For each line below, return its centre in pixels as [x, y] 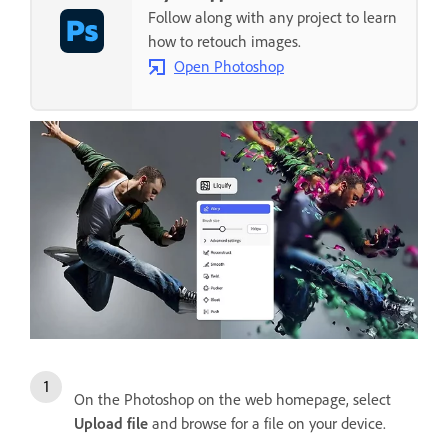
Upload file [111, 423]
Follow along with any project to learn [272, 17]
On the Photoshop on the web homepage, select [232, 399]
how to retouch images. [224, 41]
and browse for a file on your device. [267, 423]
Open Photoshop [229, 66]
